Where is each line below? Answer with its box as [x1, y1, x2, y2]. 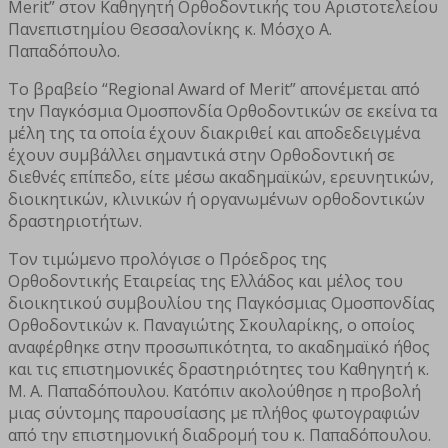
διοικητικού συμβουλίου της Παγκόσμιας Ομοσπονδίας [8, 292, 435, 315]
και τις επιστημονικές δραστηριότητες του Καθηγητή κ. [8, 358, 429, 381]
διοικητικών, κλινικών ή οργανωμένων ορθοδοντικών [8, 188, 425, 211]
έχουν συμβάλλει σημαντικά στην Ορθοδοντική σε [8, 144, 395, 167]
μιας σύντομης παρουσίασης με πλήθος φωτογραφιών [8, 402, 420, 425]
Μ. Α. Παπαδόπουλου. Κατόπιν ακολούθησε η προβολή [8, 380, 421, 403]
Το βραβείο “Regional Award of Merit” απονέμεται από [8, 78, 420, 101]
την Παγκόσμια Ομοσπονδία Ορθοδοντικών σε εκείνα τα [8, 100, 437, 123]
